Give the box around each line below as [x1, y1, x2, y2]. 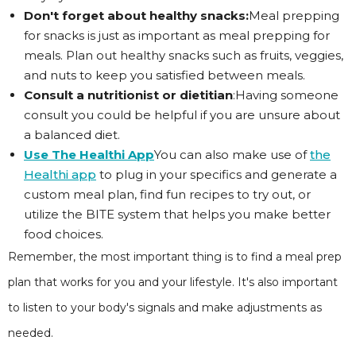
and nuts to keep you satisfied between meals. [24, 68, 305, 83]
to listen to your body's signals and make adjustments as [8, 300, 322, 315]
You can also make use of [154, 147, 310, 162]
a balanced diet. [24, 127, 120, 142]
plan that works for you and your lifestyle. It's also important [8, 275, 338, 289]
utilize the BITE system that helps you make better [24, 207, 331, 222]
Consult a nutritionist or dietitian [24, 87, 233, 103]
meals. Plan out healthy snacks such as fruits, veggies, [24, 48, 343, 63]
